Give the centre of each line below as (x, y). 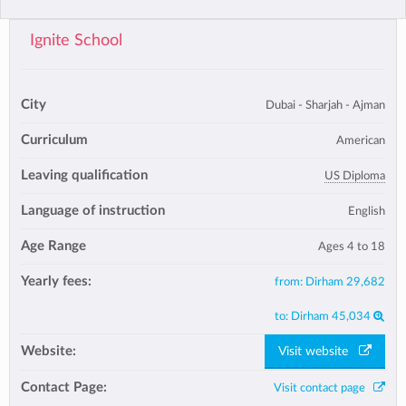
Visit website (319, 352)
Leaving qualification (84, 175)
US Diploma (355, 175)
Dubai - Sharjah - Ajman (325, 105)
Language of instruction (93, 210)
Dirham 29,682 (345, 281)
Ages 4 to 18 (352, 246)
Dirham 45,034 (331, 316)
